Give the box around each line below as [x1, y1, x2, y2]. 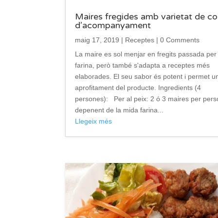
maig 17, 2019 [75, 36, 120, 44]
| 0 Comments [154, 36, 200, 44]
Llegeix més [75, 117, 112, 125]
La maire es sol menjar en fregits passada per [75, 50, 217, 58]
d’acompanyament [75, 19, 151, 31]
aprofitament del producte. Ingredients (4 [75, 83, 201, 91]
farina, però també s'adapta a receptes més [75, 61, 210, 69]
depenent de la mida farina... [75, 106, 164, 114]
